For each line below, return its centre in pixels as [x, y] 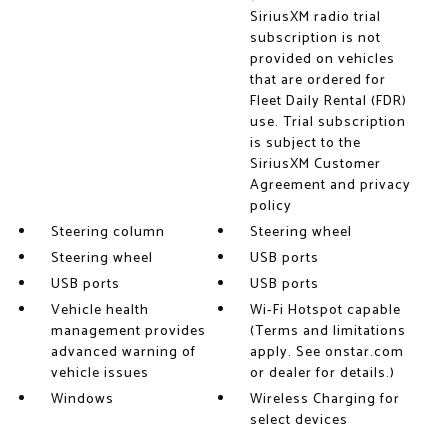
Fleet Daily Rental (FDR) [329, 101]
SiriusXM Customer [316, 164]
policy [271, 206]
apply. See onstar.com [327, 352]
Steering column [107, 232]
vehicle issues [99, 373]
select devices [299, 420]
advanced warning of [123, 352]
